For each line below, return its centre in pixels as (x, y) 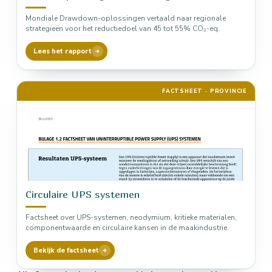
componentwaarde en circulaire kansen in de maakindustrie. (127, 228)
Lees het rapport (63, 51)
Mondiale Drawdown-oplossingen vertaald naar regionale (126, 18)
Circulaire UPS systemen (83, 194)
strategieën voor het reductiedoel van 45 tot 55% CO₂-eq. (123, 29)
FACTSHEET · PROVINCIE (204, 91)
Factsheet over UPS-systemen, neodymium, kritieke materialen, (131, 217)
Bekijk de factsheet (66, 250)
